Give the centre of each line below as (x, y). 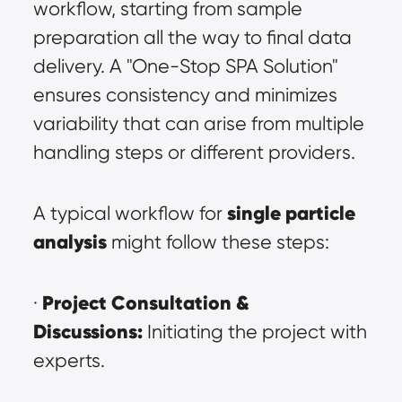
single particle (291, 213)
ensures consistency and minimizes (185, 95)
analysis (70, 242)
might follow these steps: (218, 242)
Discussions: (87, 332)
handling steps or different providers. (194, 152)
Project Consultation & (145, 303)
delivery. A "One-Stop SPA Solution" (185, 66)
